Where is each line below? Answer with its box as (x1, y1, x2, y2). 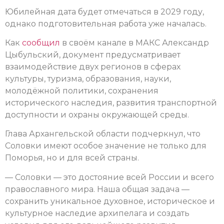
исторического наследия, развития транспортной (5, 98, 217, 108)
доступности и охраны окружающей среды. (5, 110, 189, 120)
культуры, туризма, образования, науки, (5, 74, 171, 84)
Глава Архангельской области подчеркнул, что (5, 129, 200, 139)
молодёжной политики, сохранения (5, 86, 158, 96)
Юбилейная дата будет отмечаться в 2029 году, (5, 6, 204, 16)
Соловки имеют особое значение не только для (5, 141, 206, 151)
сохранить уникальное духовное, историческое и (5, 196, 215, 206)
